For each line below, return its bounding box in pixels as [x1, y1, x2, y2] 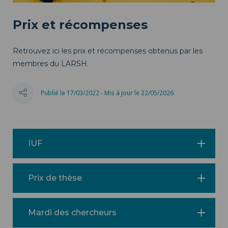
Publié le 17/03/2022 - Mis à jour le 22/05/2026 [41, 89, 174, 97]
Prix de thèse [28, 173, 82, 183]
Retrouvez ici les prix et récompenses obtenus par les [13, 46, 203, 55]
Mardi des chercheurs [28, 207, 117, 217]
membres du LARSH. [13, 59, 89, 68]
